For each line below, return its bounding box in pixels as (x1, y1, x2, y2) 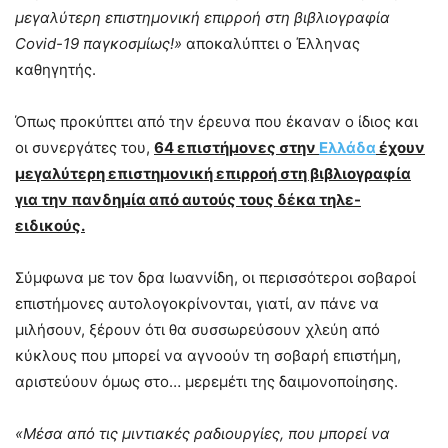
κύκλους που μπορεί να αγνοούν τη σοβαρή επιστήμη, (15, 345, 401, 365)
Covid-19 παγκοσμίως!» (15, 33, 182, 53)
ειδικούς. (15, 215, 85, 235)
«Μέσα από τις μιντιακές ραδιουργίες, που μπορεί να (15, 423, 390, 443)
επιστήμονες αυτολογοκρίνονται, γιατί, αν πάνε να (15, 293, 379, 313)
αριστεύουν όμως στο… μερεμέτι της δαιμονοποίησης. (15, 371, 398, 391)
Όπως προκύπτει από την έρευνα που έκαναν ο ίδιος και (15, 111, 418, 131)
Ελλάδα (319, 137, 376, 157)
